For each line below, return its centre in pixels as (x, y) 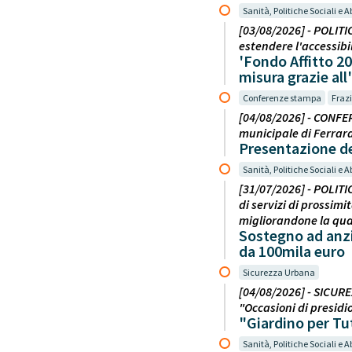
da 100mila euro (292, 251)
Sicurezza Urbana (279, 272)
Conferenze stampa (282, 97)
